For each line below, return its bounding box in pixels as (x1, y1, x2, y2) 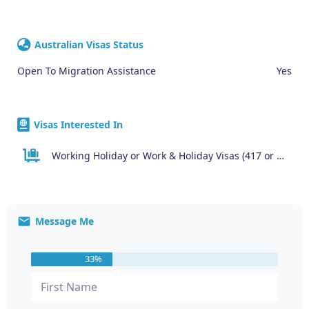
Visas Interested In (34, 117, 123, 131)
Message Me (35, 214, 94, 228)
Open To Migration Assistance (17, 63, 156, 77)
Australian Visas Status (34, 37, 143, 51)
